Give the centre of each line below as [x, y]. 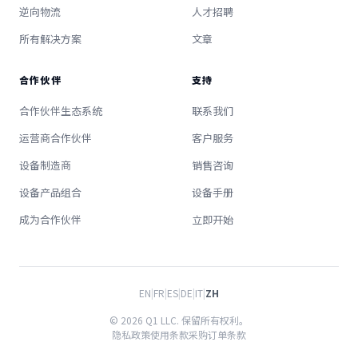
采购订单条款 [217, 334]
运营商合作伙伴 [56, 138]
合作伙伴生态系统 [61, 111]
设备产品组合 [50, 192]
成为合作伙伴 [50, 219]
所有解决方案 [50, 39]
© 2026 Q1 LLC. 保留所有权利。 [179, 320]
